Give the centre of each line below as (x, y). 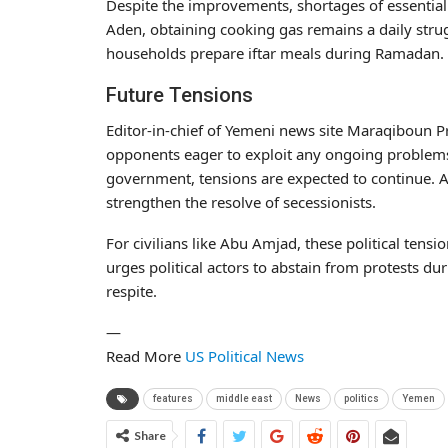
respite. (131, 290)
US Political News (244, 355)
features (173, 398)
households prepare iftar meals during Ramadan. (275, 52)
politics (361, 398)
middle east (244, 398)
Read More (145, 355)
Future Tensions (179, 94)
